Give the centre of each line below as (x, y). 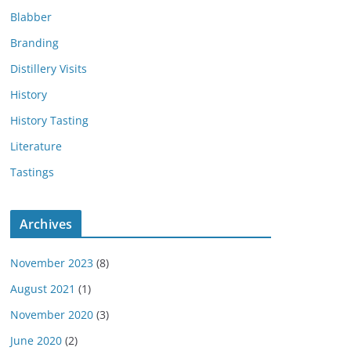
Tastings (32, 172)
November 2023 (52, 263)
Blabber (31, 17)
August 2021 (43, 289)
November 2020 (52, 315)
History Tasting (49, 120)
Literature (36, 146)
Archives (46, 224)
